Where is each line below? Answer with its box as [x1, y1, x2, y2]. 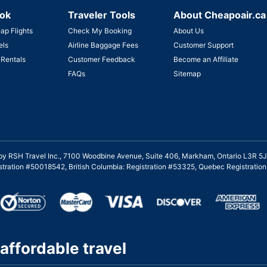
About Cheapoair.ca [173, 9, 266, 21]
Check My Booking [68, 26, 132, 36]
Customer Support [173, 41, 234, 50]
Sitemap [173, 69, 201, 79]
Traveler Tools [68, 9, 136, 21]
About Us [173, 26, 204, 36]
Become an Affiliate [173, 55, 238, 64]
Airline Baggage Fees [68, 41, 139, 50]
